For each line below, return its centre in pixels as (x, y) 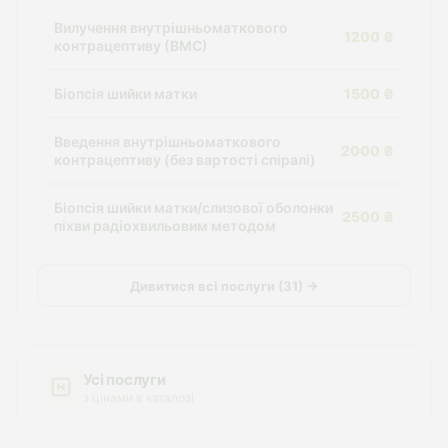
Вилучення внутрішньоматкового (171, 27)
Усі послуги (124, 379)
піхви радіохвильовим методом (165, 225)
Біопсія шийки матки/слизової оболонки (193, 207)
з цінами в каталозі (138, 397)
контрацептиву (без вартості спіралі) (185, 159)
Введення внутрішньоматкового (167, 141)
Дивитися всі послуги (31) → (224, 285)
